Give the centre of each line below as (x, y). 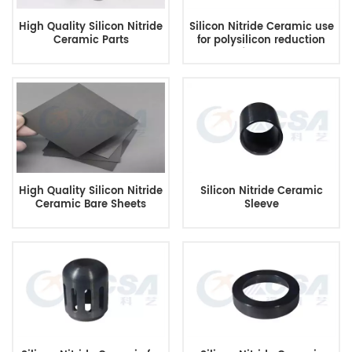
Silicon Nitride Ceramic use (261, 27)
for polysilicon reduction (261, 40)
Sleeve (261, 205)
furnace (261, 53)
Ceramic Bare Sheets (91, 205)
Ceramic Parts (91, 40)
